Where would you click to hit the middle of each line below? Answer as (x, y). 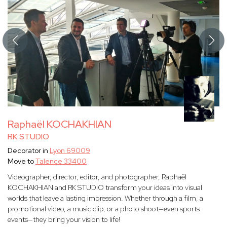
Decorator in (29, 151)
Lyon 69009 (70, 151)
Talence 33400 (61, 161)
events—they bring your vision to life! (64, 220)
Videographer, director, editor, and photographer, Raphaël (97, 177)
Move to (22, 161)
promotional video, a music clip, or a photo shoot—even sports (104, 209)
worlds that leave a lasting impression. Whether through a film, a (105, 198)
